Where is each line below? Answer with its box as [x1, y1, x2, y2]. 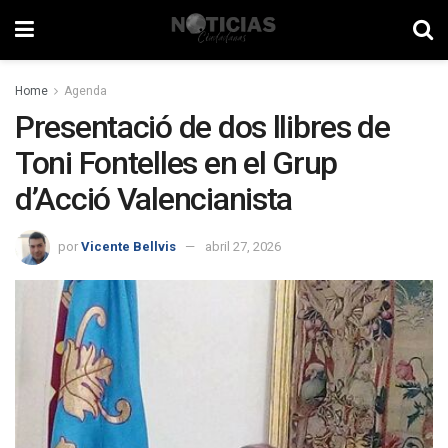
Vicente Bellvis [81, 238, 176, 254]
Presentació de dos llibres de [15, 108, 390, 146]
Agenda [64, 84, 107, 98]
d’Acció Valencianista [15, 180, 293, 218]
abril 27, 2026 [205, 238, 281, 254]
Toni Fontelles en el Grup [15, 144, 337, 182]
